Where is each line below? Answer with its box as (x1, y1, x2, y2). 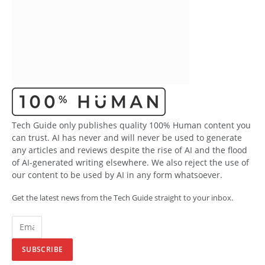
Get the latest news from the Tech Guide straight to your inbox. (12, 192, 233, 203)
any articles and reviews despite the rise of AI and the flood (12, 144, 247, 156)
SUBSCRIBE (22, 244, 63, 254)
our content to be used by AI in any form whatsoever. (12, 169, 222, 180)
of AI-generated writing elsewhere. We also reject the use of (12, 156, 249, 168)
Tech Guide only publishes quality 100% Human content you (12, 119, 251, 131)
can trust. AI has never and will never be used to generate (12, 131, 242, 143)
